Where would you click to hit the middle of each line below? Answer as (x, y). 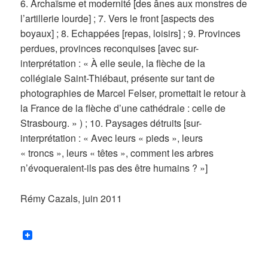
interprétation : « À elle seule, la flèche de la (113, 63)
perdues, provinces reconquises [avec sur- (110, 48)
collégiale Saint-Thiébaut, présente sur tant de (118, 78)
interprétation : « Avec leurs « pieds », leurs (112, 138)
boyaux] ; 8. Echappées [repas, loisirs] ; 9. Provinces (131, 33)
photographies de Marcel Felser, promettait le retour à (133, 93)
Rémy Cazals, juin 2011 (71, 198)
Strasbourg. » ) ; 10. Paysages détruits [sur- (111, 123)
